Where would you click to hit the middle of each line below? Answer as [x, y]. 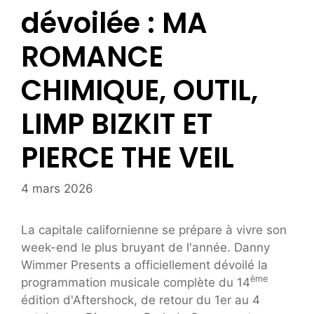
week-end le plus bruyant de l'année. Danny [145, 247]
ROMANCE [92, 56]
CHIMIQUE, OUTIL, [139, 90]
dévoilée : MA [114, 23]
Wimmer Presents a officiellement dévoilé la [144, 265]
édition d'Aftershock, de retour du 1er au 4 [141, 300]
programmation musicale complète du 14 [136, 282]
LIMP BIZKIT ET [117, 124]
